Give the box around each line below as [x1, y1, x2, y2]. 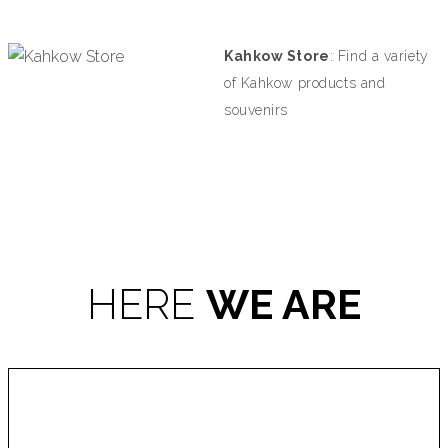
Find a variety [337, 47, 429, 64]
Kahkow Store [224, 47, 330, 64]
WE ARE [206, 279, 361, 329]
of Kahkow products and [224, 74, 386, 91]
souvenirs [224, 101, 289, 118]
